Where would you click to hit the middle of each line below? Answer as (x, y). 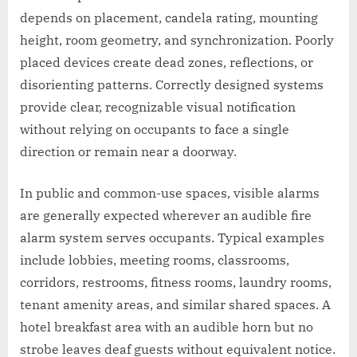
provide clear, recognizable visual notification (158, 107)
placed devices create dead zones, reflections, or (167, 63)
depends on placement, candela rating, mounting (169, 18)
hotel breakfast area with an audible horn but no (167, 327)
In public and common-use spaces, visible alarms (170, 193)
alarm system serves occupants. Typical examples (172, 238)
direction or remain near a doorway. (128, 152)
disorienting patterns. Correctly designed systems (172, 85)
